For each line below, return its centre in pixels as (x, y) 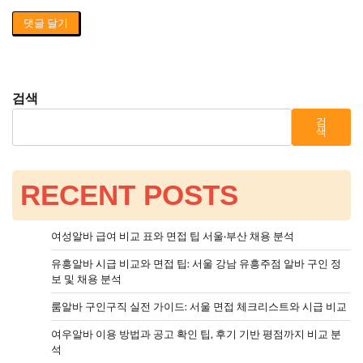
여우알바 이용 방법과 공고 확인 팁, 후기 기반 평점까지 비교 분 (196, 335)
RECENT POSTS (129, 195)
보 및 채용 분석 (86, 280)
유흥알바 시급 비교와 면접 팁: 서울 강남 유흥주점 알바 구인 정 (196, 264)
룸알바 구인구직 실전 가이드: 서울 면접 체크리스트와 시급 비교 (199, 307)
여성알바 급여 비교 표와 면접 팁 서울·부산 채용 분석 (173, 237)
